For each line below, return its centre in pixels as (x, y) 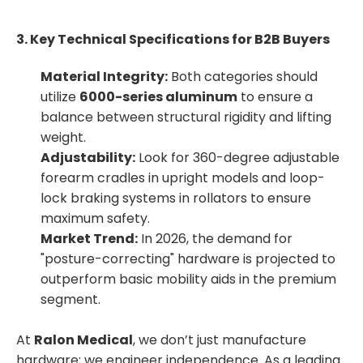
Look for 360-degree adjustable (237, 158)
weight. (63, 138)
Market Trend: (89, 239)
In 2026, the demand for (215, 239)
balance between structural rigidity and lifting (186, 117)
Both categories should (243, 77)
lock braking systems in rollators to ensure (176, 199)
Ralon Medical (83, 340)
